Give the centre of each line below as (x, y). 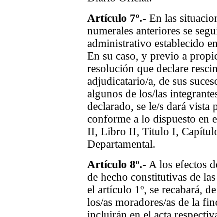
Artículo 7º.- (117, 18)
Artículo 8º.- (117, 164)
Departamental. (121, 144)
